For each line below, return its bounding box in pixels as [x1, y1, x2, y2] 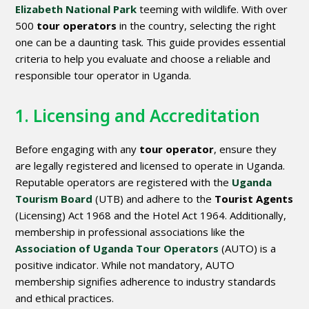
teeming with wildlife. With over [137, 2, 288, 17]
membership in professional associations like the [15, 225, 246, 239]
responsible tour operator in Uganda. [15, 68, 192, 83]
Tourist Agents [215, 192, 294, 206]
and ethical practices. [15, 291, 114, 306]
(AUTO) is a [219, 241, 277, 256]
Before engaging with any [15, 142, 140, 157]
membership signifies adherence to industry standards [15, 275, 277, 289]
